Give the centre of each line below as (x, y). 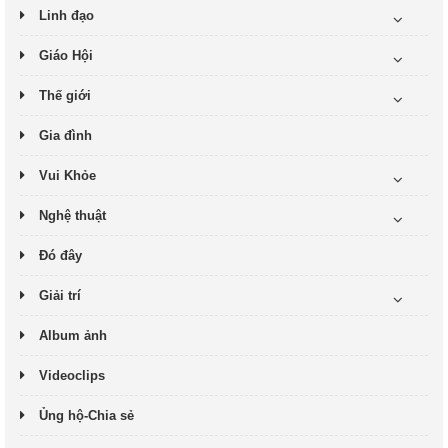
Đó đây (60, 255)
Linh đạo (66, 15)
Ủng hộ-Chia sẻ (86, 415)
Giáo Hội (66, 55)
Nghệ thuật (72, 215)
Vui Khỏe (67, 175)
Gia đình (65, 135)
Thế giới (65, 95)
